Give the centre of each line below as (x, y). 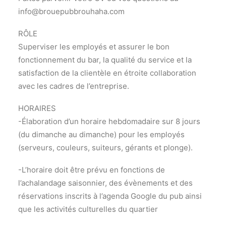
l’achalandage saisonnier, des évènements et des (105, 183)
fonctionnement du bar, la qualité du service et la (105, 60)
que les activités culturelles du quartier (88, 209)
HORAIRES (37, 108)
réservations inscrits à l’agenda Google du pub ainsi (110, 196)
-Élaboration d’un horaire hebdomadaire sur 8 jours (109, 121)
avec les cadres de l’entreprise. (74, 86)
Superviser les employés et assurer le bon (94, 47)
